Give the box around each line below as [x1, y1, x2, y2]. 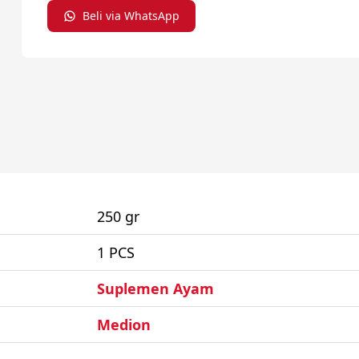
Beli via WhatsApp [82, 8, 179, 23]
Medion [97, 315, 151, 334]
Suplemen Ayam [97, 279, 214, 298]
